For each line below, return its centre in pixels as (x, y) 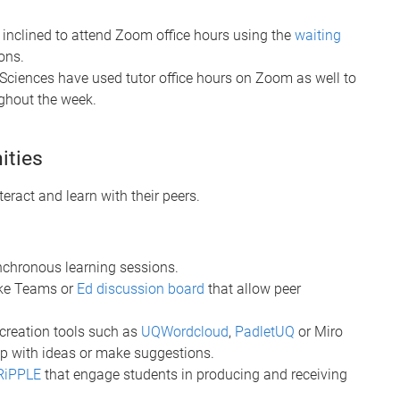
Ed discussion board (141, 288)
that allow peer (253, 288)
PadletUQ (265, 331)
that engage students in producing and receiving (194, 374)
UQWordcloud (185, 331)
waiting (318, 35)
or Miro (319, 331)
